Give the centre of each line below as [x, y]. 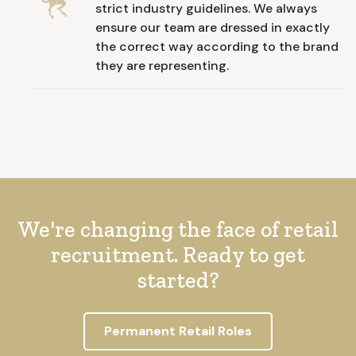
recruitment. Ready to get [178, 254]
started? [178, 280]
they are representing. [162, 65]
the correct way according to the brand [217, 46]
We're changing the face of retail [178, 229]
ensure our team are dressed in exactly [213, 27]
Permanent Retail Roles [178, 331]
